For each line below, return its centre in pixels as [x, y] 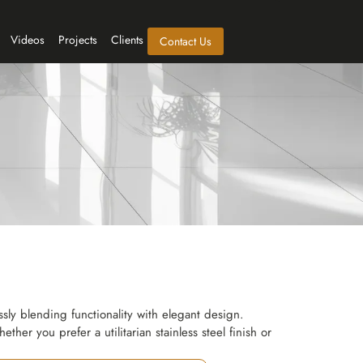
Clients [127, 40]
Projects [78, 40]
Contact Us [186, 41]
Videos [28, 40]
